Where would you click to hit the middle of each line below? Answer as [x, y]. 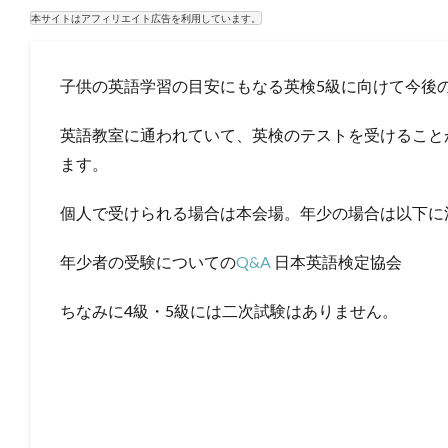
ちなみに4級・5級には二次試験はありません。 [229, 310]
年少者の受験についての [148, 261]
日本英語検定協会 [336, 261]
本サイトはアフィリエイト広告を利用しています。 [146, 17]
